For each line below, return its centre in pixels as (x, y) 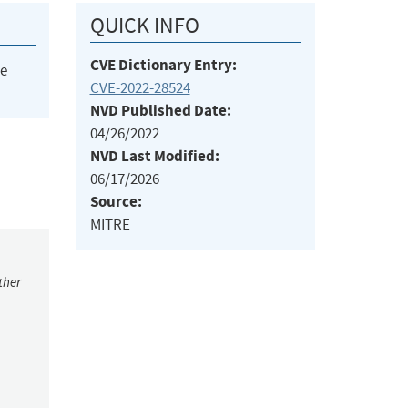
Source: (116, 202)
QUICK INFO (144, 26)
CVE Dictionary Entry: (163, 66)
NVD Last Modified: (154, 157)
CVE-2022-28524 (140, 88)
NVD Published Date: (160, 111)
